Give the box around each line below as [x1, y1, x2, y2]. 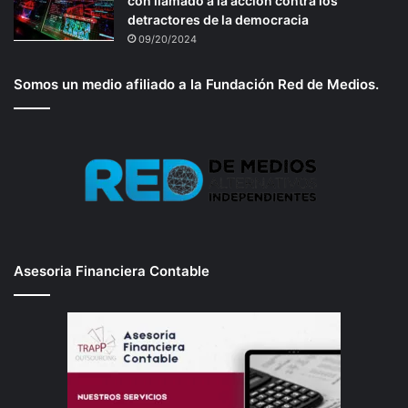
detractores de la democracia [127, 11, 309, 27]
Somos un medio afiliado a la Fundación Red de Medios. [14, 75, 379, 93]
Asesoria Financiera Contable [14, 261, 209, 280]
